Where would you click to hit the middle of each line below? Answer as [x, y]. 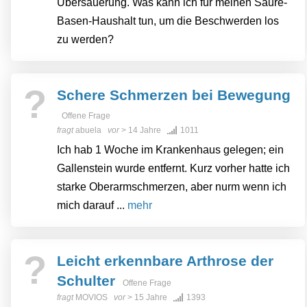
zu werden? [85, 40]
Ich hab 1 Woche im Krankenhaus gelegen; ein [170, 150]
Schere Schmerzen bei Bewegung [174, 95]
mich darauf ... [92, 206]
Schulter [86, 281]
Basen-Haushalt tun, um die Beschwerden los [168, 21]
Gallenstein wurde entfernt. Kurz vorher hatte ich [173, 169]
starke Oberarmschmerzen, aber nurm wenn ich [172, 187]
